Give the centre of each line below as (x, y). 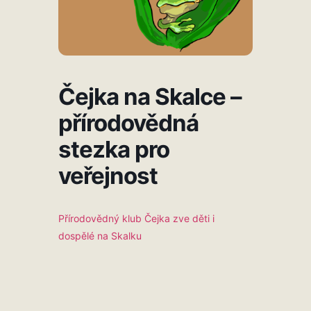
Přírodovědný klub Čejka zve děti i (136, 219)
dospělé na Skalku (100, 236)
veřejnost (108, 176)
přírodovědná (128, 123)
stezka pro (114, 150)
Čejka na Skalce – (150, 97)
